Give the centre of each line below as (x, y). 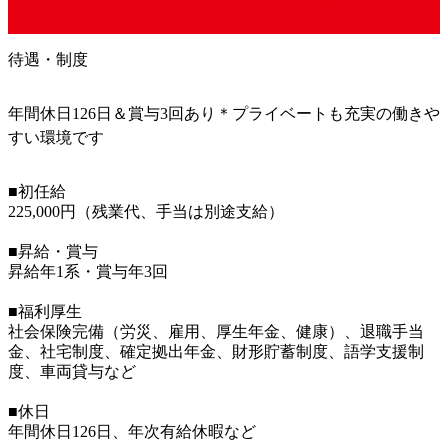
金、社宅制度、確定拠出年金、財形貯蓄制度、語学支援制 (216, 351)
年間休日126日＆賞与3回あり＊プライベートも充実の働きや (224, 113)
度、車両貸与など (72, 371)
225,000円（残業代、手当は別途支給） (146, 211)
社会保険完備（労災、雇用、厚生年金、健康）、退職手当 (216, 331)
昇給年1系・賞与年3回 (88, 271)
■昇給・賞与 (53, 251)
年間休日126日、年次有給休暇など (132, 431)
